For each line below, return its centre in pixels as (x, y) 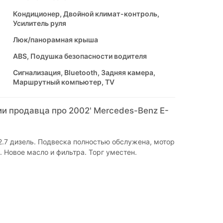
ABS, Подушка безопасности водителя (80, 56)
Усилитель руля (39, 23)
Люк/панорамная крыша (55, 40)
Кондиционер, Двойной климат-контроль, (86, 14)
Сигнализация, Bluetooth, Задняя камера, (84, 73)
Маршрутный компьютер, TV (63, 82)
